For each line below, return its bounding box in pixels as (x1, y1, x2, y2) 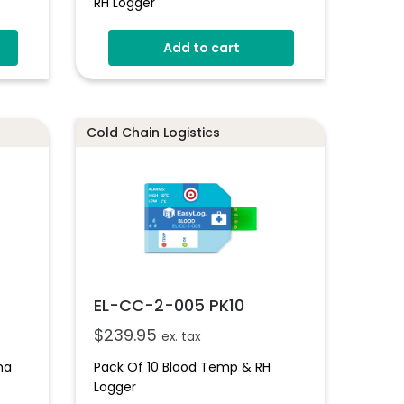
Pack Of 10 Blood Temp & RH (94, 357, 271, 376)
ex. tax (161, 327, 201, 345)
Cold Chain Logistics (87, 123, 221, 142)
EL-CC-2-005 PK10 (94, 293, 245, 317)
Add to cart (162, 39, 240, 58)
